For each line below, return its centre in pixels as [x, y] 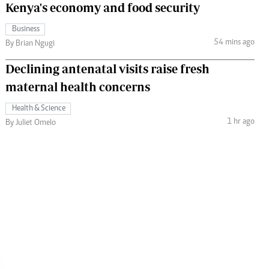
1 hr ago [240, 122]
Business [26, 29]
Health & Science [39, 108]
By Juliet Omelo [31, 123]
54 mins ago [234, 43]
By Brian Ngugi [30, 44]
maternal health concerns [78, 86]
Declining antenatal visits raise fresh [107, 68]
